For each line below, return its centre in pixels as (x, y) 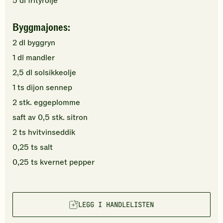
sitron (77, 117)
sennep (59, 87)
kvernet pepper (67, 162)
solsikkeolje (55, 72)
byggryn (41, 43)
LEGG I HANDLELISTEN (116, 204)
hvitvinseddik (52, 132)
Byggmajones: (41, 27)
